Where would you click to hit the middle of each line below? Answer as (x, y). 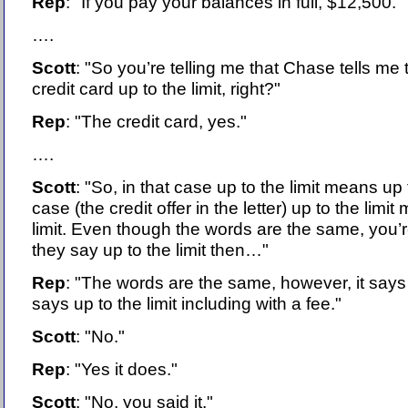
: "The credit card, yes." (156, 122)
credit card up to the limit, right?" (156, 89)
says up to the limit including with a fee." (187, 304)
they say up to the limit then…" (150, 250)
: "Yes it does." (122, 369)
